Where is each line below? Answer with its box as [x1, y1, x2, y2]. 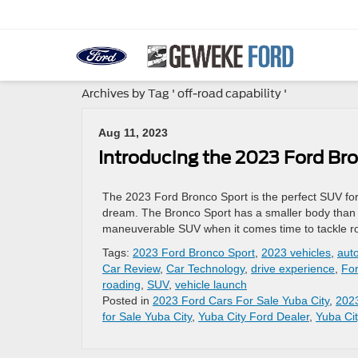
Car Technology [166, 262, 245, 275]
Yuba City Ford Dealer [198, 310, 309, 323]
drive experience [251, 262, 335, 275]
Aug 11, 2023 [98, 126, 168, 139]
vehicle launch [175, 278, 247, 291]
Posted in [102, 294, 153, 307]
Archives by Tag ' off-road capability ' [82, 87, 287, 100]
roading [102, 278, 141, 291]
